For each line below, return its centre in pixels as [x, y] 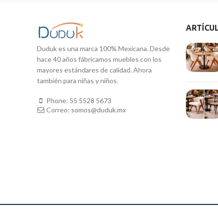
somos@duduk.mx [99, 109]
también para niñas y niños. [78, 80]
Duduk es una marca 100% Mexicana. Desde [103, 48]
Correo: [59, 109]
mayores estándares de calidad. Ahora [94, 70]
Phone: [58, 100]
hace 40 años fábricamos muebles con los [99, 59]
